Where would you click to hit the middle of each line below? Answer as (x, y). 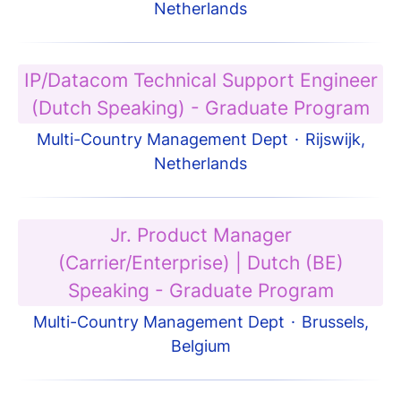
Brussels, (335, 322)
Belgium (200, 346)
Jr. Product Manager (200, 235)
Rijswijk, (335, 139)
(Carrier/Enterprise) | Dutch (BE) (200, 263)
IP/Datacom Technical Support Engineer (200, 80)
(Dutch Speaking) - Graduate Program (200, 108)
